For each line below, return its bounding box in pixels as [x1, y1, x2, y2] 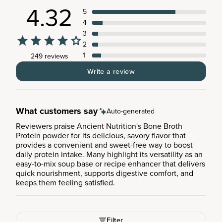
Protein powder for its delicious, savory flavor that [16, 129, 186, 141]
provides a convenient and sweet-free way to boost [16, 139, 193, 151]
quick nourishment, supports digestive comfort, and [16, 167, 193, 179]
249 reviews [30, 51, 68, 61]
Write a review [87, 65, 135, 77]
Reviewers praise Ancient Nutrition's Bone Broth [16, 120, 182, 132]
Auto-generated [107, 106, 155, 116]
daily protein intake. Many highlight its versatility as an [16, 148, 203, 160]
